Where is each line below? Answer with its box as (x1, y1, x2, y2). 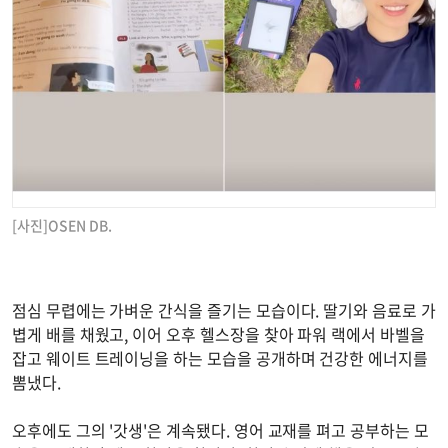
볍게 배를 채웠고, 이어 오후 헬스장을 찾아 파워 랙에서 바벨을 (12, 321, 425, 346)
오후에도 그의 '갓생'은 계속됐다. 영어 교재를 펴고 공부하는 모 (12, 417, 429, 442)
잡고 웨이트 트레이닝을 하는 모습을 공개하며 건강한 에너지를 (12, 345, 428, 370)
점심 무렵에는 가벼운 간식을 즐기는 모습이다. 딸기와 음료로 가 (12, 297, 436, 322)
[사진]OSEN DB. (12, 214, 112, 235)
